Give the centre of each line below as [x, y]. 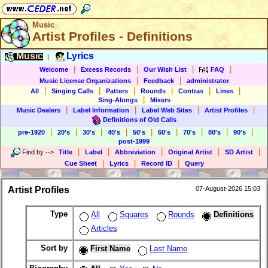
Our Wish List [165, 69]
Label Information [101, 110]
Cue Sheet [80, 163]
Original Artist [190, 152]
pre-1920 [31, 132]
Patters [117, 91]
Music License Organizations [85, 81]
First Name [110, 249]
